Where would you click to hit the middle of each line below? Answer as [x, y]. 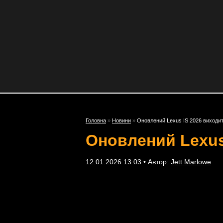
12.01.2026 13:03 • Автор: [128, 162]
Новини [121, 120]
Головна [96, 120]
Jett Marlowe [191, 162]
